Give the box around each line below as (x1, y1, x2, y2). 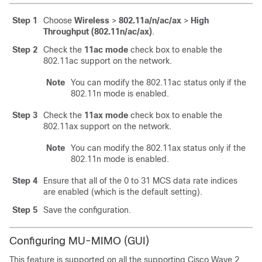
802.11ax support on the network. (43, 122, 171, 131)
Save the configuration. (43, 205, 131, 215)
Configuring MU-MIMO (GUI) (9, 235, 149, 247)
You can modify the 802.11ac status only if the (71, 78, 246, 87)
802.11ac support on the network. (43, 56, 172, 65)
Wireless (74, 16, 109, 25)
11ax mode (84, 111, 128, 120)
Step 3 (12, 111, 37, 120)
